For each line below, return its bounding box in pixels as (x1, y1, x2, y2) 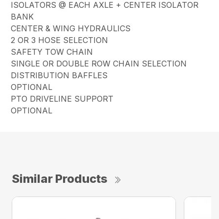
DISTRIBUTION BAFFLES (11, 70, 108, 80)
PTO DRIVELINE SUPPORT (11, 93, 114, 104)
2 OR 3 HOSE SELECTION (11, 35, 109, 45)
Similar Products (12, 171, 108, 186)
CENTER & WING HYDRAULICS (11, 23, 131, 33)
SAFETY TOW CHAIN (11, 46, 93, 57)
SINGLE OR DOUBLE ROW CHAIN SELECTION (11, 58, 187, 68)
